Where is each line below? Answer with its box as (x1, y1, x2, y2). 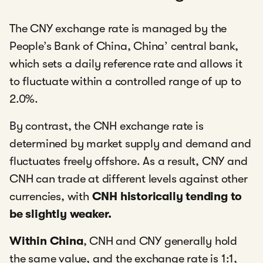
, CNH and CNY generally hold (83, 234, 238, 248)
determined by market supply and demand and (9, 137, 251, 150)
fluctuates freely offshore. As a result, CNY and (9, 154, 248, 168)
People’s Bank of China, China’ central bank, (9, 39, 239, 53)
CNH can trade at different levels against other (9, 172, 248, 186)
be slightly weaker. (9, 207, 112, 221)
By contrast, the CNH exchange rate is (9, 119, 204, 133)
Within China (9, 234, 83, 248)
